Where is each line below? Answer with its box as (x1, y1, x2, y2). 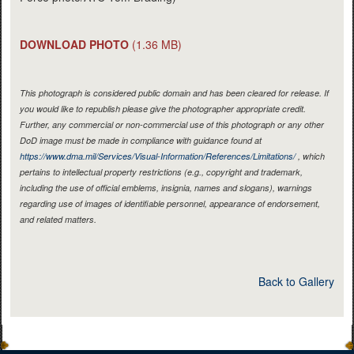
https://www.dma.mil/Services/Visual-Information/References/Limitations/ (20, 149, 296, 162)
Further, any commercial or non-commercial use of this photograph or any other (20, 118, 324, 130)
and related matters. (20, 213, 96, 225)
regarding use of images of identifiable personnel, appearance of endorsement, (20, 197, 320, 209)
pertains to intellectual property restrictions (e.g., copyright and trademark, (20, 165, 303, 178)
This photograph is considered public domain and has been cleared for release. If (20, 86, 329, 99)
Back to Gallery (258, 273, 334, 289)
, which (296, 149, 325, 162)
